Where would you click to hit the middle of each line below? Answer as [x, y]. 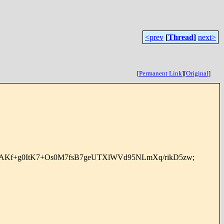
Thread [181, 37]
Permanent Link [160, 73]
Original [197, 73]
